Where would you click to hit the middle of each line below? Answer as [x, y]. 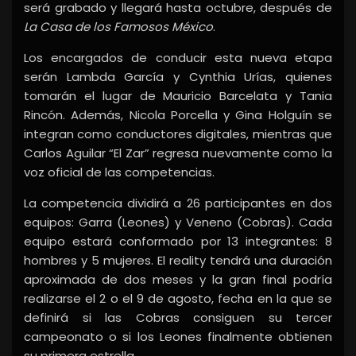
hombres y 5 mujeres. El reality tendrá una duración [178, 261]
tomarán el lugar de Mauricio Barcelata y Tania [178, 96]
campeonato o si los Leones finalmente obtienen [178, 337]
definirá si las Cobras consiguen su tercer [178, 318]
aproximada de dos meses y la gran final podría [178, 280]
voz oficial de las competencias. [119, 172]
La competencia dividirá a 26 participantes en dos [178, 203]
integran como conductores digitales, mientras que [178, 134]
